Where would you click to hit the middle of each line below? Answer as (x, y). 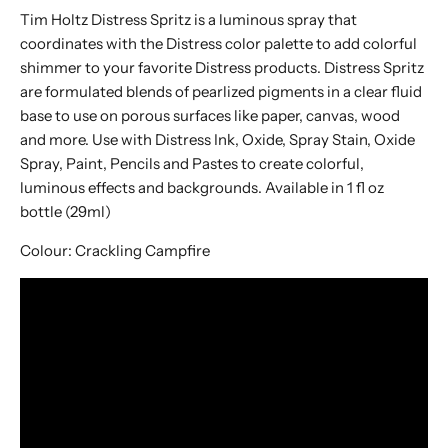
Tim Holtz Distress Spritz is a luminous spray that (188, 19)
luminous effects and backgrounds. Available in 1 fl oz (202, 187)
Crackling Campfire (142, 250)
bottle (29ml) (65, 211)
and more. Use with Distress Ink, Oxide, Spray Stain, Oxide (217, 139)
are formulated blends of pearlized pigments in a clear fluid (221, 91)
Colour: (47, 250)
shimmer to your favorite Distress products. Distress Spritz (222, 67)
